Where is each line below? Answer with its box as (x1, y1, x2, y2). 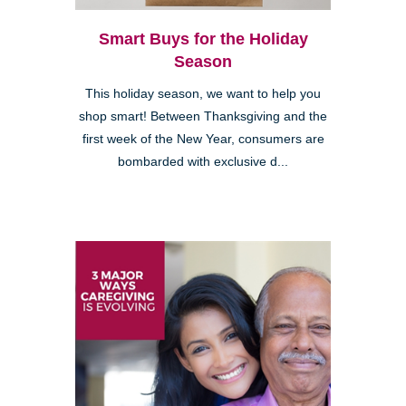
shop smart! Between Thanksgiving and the (79, 109, 327, 123)
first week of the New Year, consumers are (82, 131, 324, 146)
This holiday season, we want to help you (85, 86, 321, 101)
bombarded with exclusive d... (118, 154, 288, 169)
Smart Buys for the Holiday (98, 29, 308, 48)
